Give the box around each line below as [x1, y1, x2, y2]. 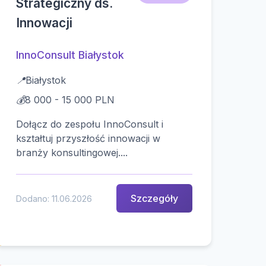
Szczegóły [130, 192, 178, 204]
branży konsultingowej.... [15, 147, 128, 159]
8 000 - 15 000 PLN [24, 94, 115, 106]
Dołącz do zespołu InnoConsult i [15, 118, 163, 131]
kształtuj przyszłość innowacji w [15, 132, 160, 145]
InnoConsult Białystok [15, 49, 124, 62]
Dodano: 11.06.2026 [15, 193, 92, 204]
